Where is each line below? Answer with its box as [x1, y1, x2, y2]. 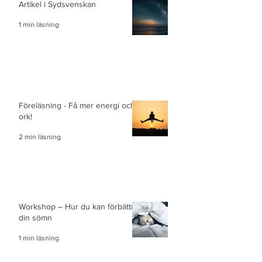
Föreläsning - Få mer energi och [19, 100, 135, 110]
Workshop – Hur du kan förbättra [19, 201, 138, 211]
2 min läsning [19, 132, 61, 141]
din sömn [19, 212, 52, 222]
